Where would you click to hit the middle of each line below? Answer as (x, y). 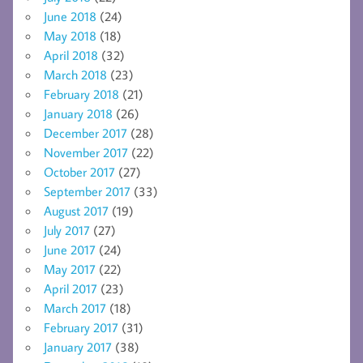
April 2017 (70, 289)
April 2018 (71, 56)
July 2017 (67, 231)
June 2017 (70, 250)
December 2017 (85, 133)
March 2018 (75, 75)
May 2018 (70, 36)
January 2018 (78, 114)
